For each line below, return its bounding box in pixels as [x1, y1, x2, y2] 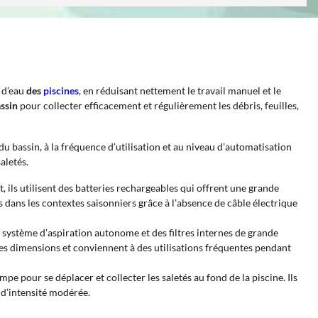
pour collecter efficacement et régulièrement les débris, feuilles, [18, 99, 299, 111]
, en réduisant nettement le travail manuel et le [79, 84, 281, 97]
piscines [43, 84, 79, 97]
